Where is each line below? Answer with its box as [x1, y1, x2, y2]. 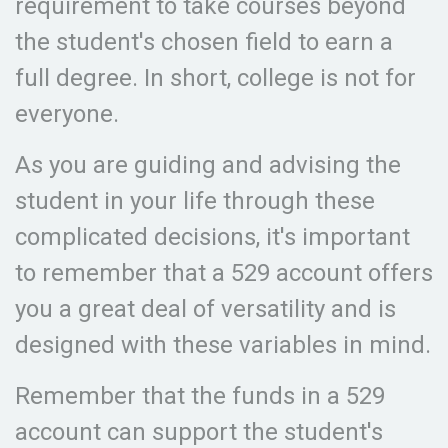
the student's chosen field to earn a [15, 28, 393, 56]
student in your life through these [15, 187, 375, 215]
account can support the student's [15, 418, 383, 446]
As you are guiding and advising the [15, 151, 401, 179]
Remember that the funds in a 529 [15, 382, 385, 410]
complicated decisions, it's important [15, 223, 410, 251]
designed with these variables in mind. [15, 331, 431, 359]
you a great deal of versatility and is [15, 295, 396, 323]
